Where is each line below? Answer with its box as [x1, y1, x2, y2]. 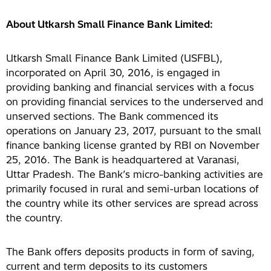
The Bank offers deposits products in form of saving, [6, 246, 255, 258]
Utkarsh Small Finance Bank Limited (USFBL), [6, 52, 223, 64]
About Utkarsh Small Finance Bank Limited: [6, 18, 213, 30]
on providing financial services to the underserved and [6, 96, 263, 108]
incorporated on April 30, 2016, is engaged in [6, 67, 220, 79]
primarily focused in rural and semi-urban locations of [6, 183, 259, 195]
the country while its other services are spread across [6, 197, 258, 209]
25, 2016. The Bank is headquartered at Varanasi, [6, 154, 240, 166]
